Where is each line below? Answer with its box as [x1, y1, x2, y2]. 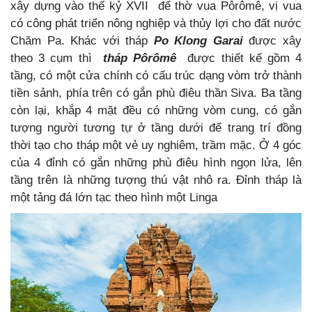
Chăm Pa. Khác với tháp [10, 34, 154, 48]
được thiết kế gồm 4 [176, 52, 302, 65]
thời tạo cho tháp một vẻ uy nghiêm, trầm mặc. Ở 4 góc [10, 139, 302, 153]
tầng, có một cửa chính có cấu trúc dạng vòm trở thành [10, 69, 302, 83]
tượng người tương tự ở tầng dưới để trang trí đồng [10, 121, 302, 135]
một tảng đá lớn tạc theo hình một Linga [10, 191, 217, 205]
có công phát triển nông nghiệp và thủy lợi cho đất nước [10, 17, 302, 31]
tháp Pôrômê [102, 52, 177, 65]
